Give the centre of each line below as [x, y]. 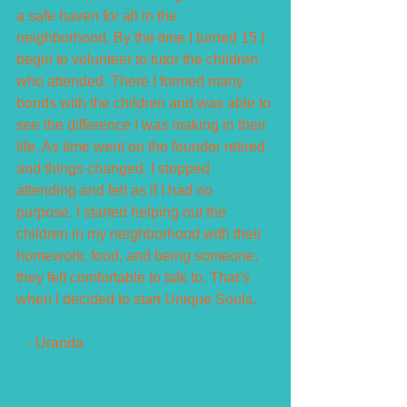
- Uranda [55, 342]
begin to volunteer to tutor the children [139, 59]
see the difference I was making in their [143, 124]
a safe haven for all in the [99, 15]
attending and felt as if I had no [116, 190]
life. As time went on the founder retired [143, 146]
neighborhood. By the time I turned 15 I [142, 37]
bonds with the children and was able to [145, 103]
